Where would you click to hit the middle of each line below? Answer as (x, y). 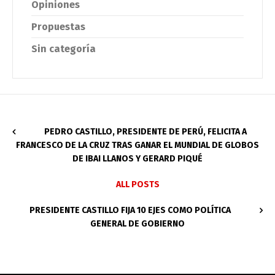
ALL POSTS (137, 184)
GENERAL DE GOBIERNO (137, 223)
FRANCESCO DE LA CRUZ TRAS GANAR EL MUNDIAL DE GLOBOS (137, 145)
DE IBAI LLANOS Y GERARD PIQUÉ (137, 158)
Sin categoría (64, 48)
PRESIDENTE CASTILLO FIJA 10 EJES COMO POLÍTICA (130, 210)
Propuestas (58, 26)
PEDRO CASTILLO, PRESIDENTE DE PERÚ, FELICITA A (145, 131)
